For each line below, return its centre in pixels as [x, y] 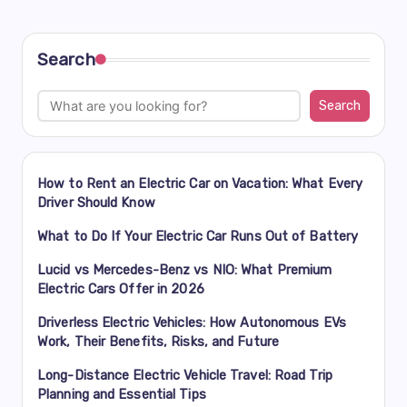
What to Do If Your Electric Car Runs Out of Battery [198, 236]
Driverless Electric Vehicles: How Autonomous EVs [192, 322]
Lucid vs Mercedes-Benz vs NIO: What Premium [185, 269]
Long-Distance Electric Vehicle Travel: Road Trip [185, 375]
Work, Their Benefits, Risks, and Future [158, 341]
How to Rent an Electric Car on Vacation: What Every [200, 183]
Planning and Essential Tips [122, 394]
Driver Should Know [96, 202]
